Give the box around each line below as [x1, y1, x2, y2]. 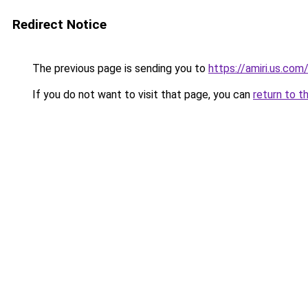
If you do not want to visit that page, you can [30, 88, 253, 101]
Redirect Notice [12, 16, 107, 32]
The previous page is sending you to [30, 62, 208, 75]
